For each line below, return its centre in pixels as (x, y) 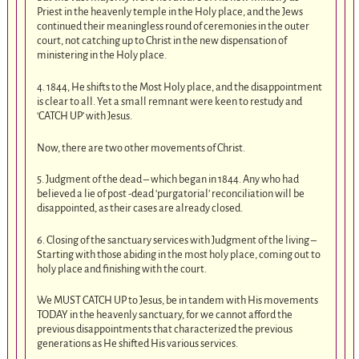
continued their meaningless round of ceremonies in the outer (173, 26)
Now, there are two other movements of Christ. (141, 147)
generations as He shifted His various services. (138, 344)
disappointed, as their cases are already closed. (140, 208)
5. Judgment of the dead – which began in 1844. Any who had (168, 179)
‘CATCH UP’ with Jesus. (85, 115)
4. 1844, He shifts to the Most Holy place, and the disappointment (180, 87)
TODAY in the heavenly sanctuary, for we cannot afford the (165, 315)
